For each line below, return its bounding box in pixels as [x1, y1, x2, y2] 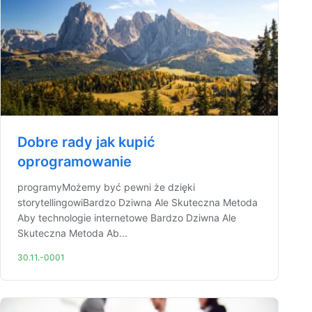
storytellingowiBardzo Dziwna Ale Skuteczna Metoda [17, 196, 258, 208]
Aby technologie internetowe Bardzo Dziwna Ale [17, 212, 236, 224]
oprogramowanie [17, 153, 132, 170]
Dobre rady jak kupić [17, 134, 155, 150]
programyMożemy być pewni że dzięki [17, 181, 195, 193]
